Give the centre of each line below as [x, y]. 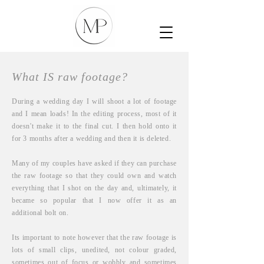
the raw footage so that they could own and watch [94, 176]
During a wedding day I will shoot [70, 101]
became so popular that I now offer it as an [94, 200]
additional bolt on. [40, 213]
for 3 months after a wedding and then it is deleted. [92, 138]
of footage [159, 101]
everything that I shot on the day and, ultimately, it [94, 188]
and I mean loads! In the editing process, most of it [94, 114]
